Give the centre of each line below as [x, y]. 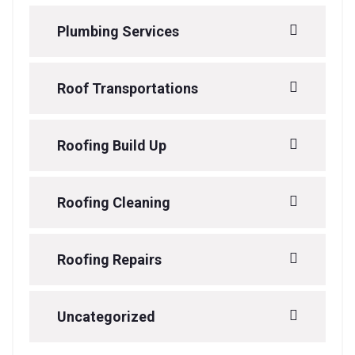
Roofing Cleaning [114, 202]
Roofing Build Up [112, 145]
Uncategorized [106, 317]
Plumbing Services [118, 31]
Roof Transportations [128, 88]
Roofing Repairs [109, 260]
